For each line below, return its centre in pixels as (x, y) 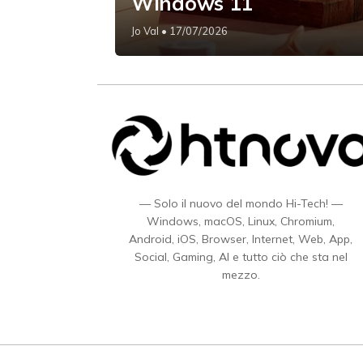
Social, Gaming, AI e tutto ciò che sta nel (241, 256)
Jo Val (145, 31)
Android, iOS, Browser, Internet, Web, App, (241, 239)
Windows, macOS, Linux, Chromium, (241, 221)
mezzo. (241, 274)
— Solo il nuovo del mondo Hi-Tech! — (241, 203)
